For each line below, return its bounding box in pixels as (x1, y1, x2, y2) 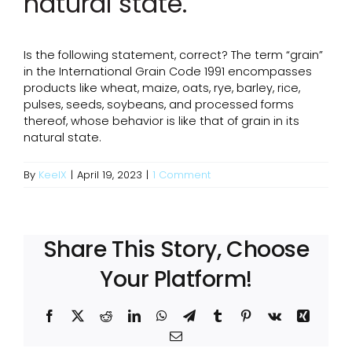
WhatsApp (166, 309, 220, 322)
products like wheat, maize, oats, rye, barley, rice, (24, 80, 300, 97)
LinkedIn (139, 309, 185, 322)
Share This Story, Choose (42, 234, 310, 266)
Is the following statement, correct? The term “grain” (24, 47, 323, 64)
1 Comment (152, 167, 211, 183)
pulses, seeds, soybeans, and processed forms (24, 97, 294, 113)
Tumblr (222, 309, 259, 322)
